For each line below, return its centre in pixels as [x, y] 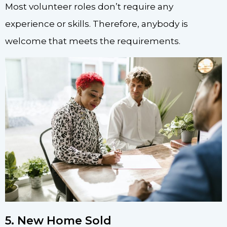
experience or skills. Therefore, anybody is [97, 24]
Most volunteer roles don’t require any [89, 7]
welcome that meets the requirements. [93, 41]
